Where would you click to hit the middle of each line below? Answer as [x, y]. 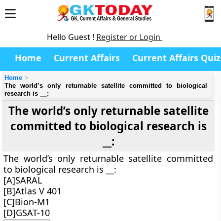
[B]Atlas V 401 [33, 191]
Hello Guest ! [72, 37]
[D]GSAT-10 [27, 213]
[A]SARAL [23, 180]
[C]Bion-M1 [27, 202]
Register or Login [129, 37]
